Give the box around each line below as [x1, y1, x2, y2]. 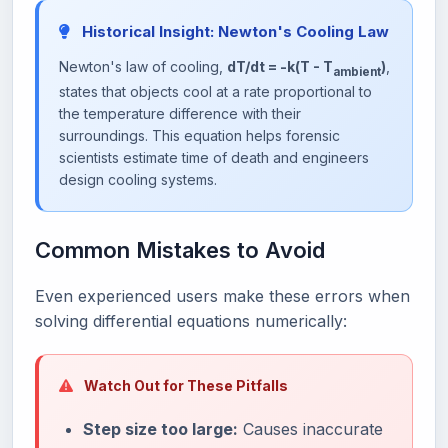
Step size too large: [83, 419, 238, 440]
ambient [333, 65, 381, 80]
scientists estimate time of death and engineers [59, 149, 369, 167]
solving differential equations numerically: [35, 311, 347, 332]
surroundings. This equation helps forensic [59, 127, 340, 145]
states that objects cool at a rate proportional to [59, 83, 372, 101]
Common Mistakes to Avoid [35, 237, 325, 264]
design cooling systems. [59, 171, 217, 189]
